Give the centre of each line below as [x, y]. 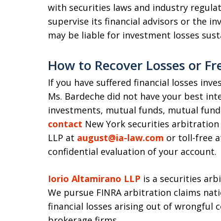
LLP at [62, 138]
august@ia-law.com [120, 138]
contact [65, 124]
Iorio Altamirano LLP [94, 179]
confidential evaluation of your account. [132, 151]
